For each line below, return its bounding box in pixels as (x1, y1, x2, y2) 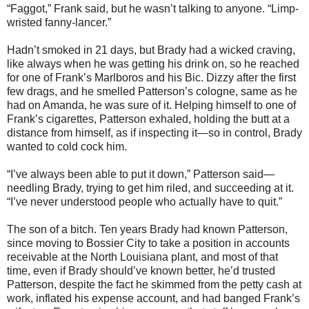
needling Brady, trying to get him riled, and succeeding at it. (7, 181, 294, 194)
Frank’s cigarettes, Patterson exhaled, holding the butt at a (7, 112, 290, 125)
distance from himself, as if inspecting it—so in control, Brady (7, 126, 302, 139)
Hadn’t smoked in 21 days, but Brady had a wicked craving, (7, 43, 295, 56)
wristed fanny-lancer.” (7, 16, 111, 28)
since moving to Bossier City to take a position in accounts (7, 237, 290, 249)
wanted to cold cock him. (7, 140, 127, 152)
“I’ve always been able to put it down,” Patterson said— (7, 168, 275, 180)
